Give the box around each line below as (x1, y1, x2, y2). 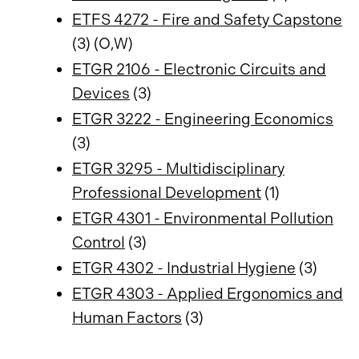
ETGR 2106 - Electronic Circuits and (72, 60, 326, 79)
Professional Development (72, 184, 261, 202)
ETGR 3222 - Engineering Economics (72, 110, 333, 128)
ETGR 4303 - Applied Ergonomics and (72, 284, 343, 303)
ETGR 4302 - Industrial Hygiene (72, 259, 296, 277)
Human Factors (72, 309, 182, 327)
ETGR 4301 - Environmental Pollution (72, 209, 333, 228)
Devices (72, 84, 130, 103)
